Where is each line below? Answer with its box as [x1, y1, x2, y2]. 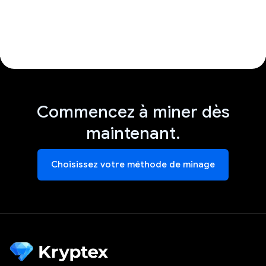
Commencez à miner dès [36, 101, 230, 122]
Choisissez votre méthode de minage [51, 159, 215, 170]
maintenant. [85, 122, 180, 144]
